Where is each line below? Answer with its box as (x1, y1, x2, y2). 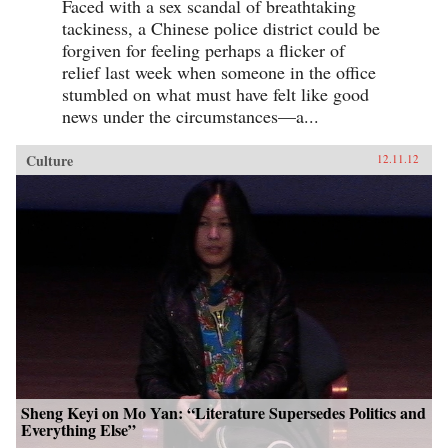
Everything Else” (21, 418, 136, 442)
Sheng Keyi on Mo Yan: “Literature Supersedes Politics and (21, 401, 426, 425)
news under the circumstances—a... (62, 104, 319, 129)
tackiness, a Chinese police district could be (62, 16, 380, 41)
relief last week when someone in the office (62, 60, 376, 85)
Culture (26, 150, 73, 172)
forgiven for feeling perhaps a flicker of (62, 38, 345, 63)
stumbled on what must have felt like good (62, 82, 369, 107)
